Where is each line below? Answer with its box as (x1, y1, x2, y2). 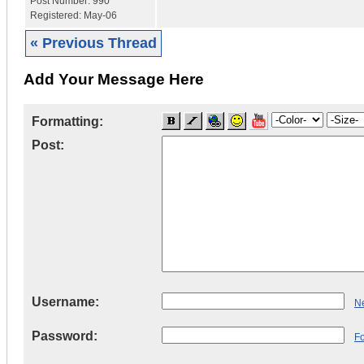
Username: (32, 295, 99, 310)
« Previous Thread (30, 34, 157, 51)
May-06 (84, 9, 117, 21)
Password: (32, 329, 97, 344)
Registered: (30, 9, 84, 21)
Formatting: (32, 115, 103, 129)
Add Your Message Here (24, 71, 204, 89)
